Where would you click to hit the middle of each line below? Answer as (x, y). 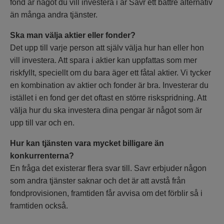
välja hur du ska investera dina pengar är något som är (106, 110)
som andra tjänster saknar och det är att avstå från (98, 180)
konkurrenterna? (42, 155)
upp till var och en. (42, 122)
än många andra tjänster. (54, 14)
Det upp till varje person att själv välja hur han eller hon (107, 47)
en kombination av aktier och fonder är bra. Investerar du (109, 85)
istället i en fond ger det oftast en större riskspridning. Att (108, 97)
